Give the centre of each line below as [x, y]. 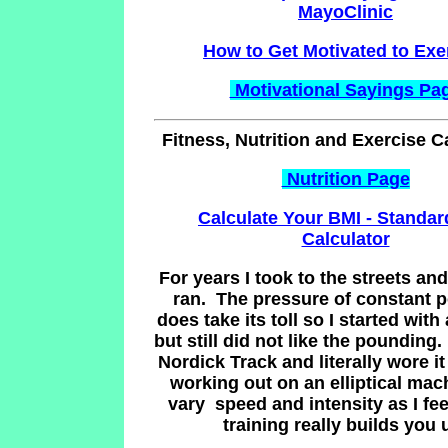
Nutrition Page [345, 179]
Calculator [345, 239]
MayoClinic [345, 12]
